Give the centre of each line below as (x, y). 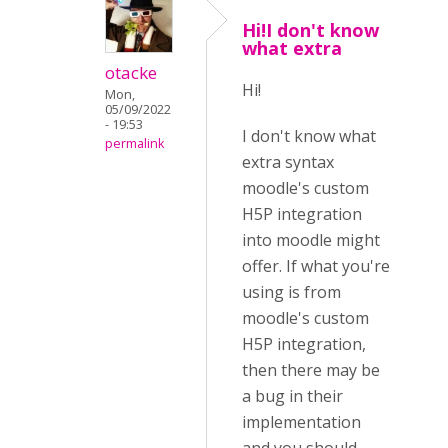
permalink (134, 143)
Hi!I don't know (310, 30)
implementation (301, 422)
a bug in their (292, 396)
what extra (292, 48)
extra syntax (288, 162)
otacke (131, 72)
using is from (291, 292)
